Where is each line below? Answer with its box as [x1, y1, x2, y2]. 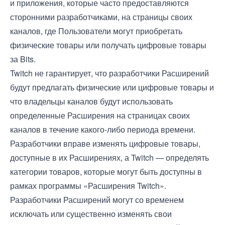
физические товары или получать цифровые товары [10, 39, 206, 51]
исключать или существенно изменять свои [10, 208, 172, 219]
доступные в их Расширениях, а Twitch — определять [10, 152, 209, 163]
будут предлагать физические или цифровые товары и [10, 81, 214, 93]
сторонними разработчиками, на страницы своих [10, 11, 192, 23]
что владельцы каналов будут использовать [10, 95, 173, 107]
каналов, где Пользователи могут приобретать [10, 25, 182, 37]
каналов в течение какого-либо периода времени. [10, 124, 195, 135]
